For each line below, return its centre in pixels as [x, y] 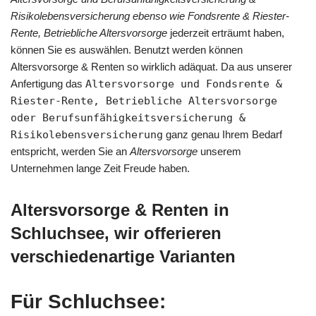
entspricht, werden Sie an [70, 151]
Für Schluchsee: [88, 301]
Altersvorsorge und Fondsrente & [184, 84]
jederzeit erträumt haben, [226, 32]
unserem [219, 151]
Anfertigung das [48, 83]
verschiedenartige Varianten [123, 256]
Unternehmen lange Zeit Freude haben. [100, 168]
